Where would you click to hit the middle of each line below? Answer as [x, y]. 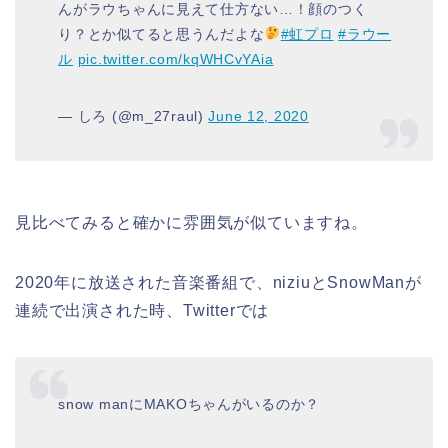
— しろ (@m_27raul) [133, 115]
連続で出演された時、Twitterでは [142, 311]
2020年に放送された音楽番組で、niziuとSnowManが [218, 283]
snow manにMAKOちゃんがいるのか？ [189, 403]
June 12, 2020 [258, 115]
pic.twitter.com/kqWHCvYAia [175, 58]
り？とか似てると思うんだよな [161, 33]
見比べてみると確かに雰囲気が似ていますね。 [191, 223]
